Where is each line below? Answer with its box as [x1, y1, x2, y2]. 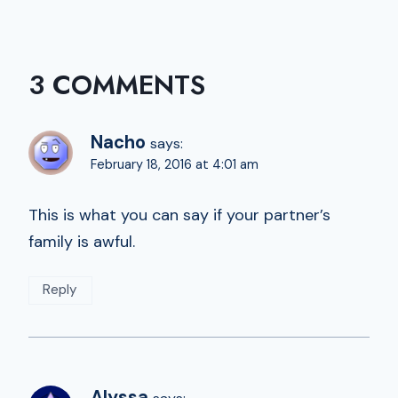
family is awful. [28, 231, 135, 253]
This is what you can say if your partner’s [28, 204, 330, 227]
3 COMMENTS [28, 65, 205, 104]
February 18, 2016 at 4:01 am [91, 155, 259, 172]
